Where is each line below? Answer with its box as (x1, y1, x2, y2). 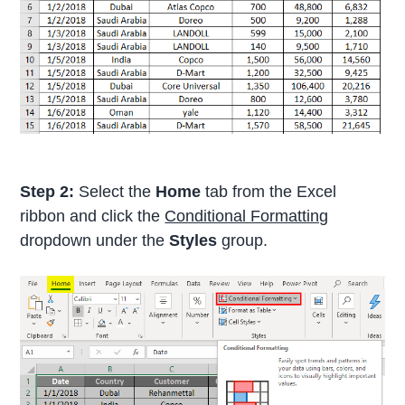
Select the (74, 183, 156, 202)
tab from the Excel (201, 183, 337, 202)
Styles (169, 231, 218, 250)
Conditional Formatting (165, 207, 329, 226)
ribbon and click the (20, 207, 165, 226)
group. (217, 231, 268, 250)
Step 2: (20, 183, 75, 202)
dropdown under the (20, 231, 170, 250)
